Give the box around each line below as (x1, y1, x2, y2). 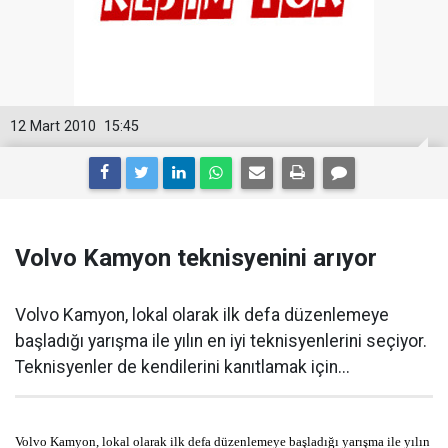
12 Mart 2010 (10, 118, 96, 136)
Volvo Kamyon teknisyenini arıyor (15, 244, 377, 273)
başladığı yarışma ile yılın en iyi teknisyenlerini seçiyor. (15, 331, 427, 352)
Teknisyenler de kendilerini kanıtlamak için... (15, 357, 350, 378)
